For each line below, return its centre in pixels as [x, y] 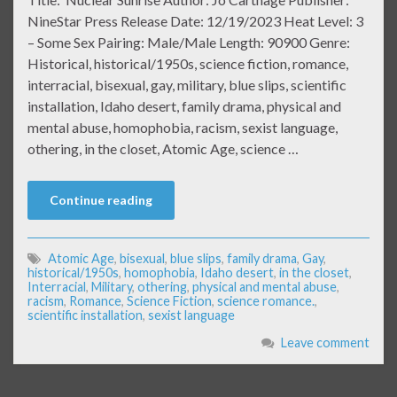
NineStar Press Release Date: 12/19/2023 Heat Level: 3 [195, 21]
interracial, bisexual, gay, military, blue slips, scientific [187, 85]
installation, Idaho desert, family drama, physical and [184, 106]
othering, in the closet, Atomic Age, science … [163, 149]
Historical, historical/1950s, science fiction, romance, [188, 64]
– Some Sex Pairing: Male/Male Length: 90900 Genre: [189, 43]
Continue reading [101, 200]
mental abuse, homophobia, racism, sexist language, [183, 128]
